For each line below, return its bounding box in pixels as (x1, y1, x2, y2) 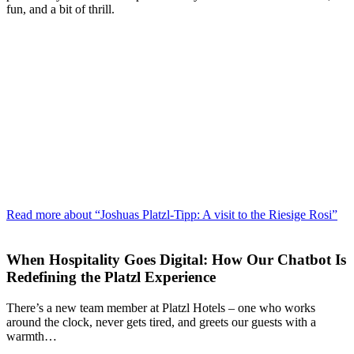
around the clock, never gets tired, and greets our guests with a (6, 314, 316, 329)
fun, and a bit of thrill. (6, 2, 115, 16)
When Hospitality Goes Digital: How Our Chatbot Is (6, 251, 346, 269)
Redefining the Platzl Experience (6, 269, 216, 286)
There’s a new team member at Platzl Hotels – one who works (6, 300, 315, 314)
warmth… (6, 329, 57, 343)
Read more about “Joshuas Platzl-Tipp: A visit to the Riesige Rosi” (6, 208, 337, 222)
